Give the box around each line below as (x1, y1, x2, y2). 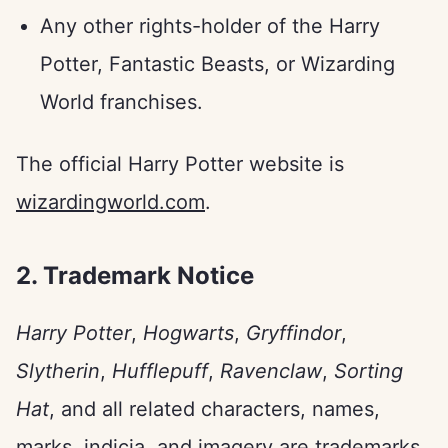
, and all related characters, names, (49, 397, 380, 421)
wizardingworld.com (16, 190, 205, 214)
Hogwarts (143, 321, 234, 345)
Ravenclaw (220, 359, 322, 383)
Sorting (334, 359, 403, 383)
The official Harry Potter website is (16, 152, 344, 176)
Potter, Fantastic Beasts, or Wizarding (40, 52, 395, 76)
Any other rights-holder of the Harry (40, 14, 380, 38)
